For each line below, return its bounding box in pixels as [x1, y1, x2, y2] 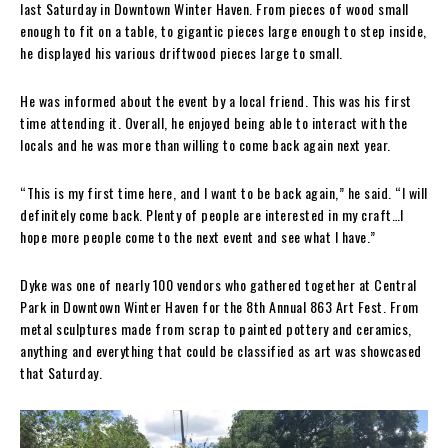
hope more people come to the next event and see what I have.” [20, 226, 376, 248]
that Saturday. [20, 362, 102, 384]
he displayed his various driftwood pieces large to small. [20, 42, 343, 64]
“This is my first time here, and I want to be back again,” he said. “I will [20, 182, 428, 204]
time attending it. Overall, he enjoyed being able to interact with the [20, 112, 407, 134]
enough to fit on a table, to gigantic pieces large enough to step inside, [20, 20, 427, 42]
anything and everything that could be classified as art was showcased [20, 340, 422, 362]
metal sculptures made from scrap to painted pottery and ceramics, [20, 318, 412, 340]
